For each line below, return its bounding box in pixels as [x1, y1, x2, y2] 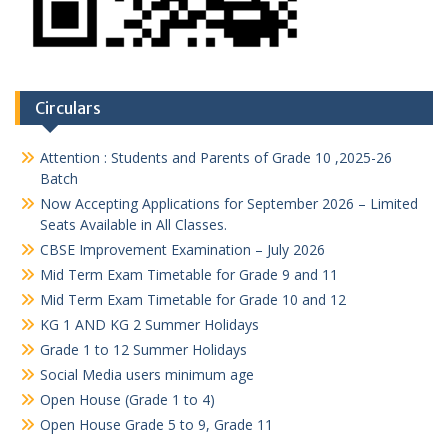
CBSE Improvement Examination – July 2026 [40, 240, 325, 260]
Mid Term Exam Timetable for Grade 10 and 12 [40, 290, 346, 310]
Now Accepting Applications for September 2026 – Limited [40, 194, 418, 214]
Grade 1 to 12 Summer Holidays [40, 340, 247, 360]
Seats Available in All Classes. [40, 215, 227, 235]
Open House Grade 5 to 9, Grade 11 [40, 415, 273, 435]
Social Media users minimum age [40, 365, 254, 385]
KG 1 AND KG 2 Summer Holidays [40, 315, 259, 335]
